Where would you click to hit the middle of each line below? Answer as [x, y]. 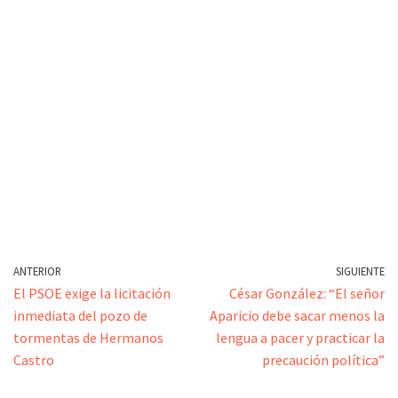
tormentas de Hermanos [88, 338]
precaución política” [323, 360]
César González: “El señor [307, 293]
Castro [34, 360]
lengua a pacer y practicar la [300, 338]
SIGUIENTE [360, 271]
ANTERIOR [37, 271]
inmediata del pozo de [80, 315]
